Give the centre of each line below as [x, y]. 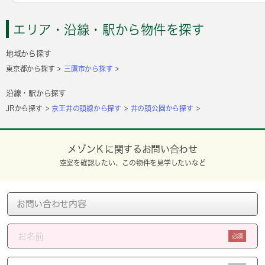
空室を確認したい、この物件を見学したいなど [132, 163]
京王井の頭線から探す [86, 108]
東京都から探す [30, 68]
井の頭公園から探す [162, 108]
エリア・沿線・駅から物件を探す [109, 29]
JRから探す [24, 108]
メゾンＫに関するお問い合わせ [132, 149]
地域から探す [29, 53]
